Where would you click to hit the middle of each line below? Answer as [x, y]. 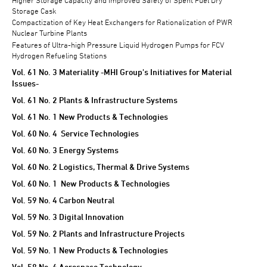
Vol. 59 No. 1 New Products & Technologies [90, 250]
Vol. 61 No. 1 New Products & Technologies [90, 117]
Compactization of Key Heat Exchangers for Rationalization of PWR [122, 22]
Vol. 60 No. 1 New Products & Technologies [91, 184]
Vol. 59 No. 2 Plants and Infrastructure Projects [98, 234]
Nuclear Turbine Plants [49, 33]
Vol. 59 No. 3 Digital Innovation [68, 217]
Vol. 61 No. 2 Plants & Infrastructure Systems [95, 100]
